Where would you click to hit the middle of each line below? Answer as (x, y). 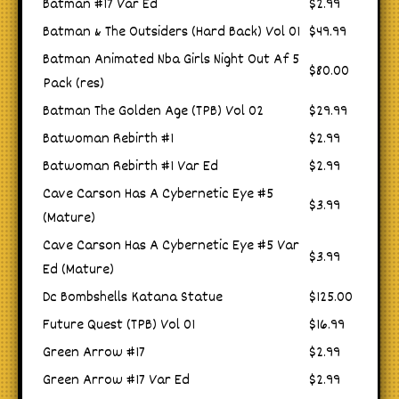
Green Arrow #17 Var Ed (116, 381)
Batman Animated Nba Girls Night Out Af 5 (171, 61)
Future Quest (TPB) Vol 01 (119, 326)
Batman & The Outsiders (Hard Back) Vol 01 (171, 33)
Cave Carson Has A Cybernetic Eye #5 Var (171, 247)
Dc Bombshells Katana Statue (133, 298)
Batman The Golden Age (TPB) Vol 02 (153, 112)
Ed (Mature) (78, 271)
